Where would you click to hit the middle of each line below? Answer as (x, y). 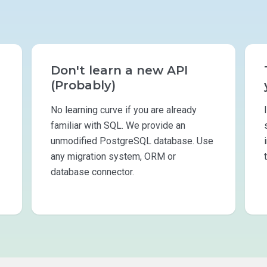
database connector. (92, 172)
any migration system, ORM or (113, 156)
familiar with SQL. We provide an (118, 125)
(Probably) (83, 85)
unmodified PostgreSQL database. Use (132, 141)
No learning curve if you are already (123, 110)
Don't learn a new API (119, 70)
